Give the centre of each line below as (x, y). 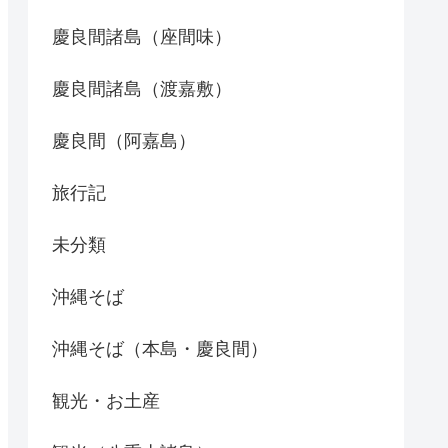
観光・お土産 (106, 400)
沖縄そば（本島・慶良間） (160, 348)
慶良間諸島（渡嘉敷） (142, 88)
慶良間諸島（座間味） (142, 36)
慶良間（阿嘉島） (124, 140)
